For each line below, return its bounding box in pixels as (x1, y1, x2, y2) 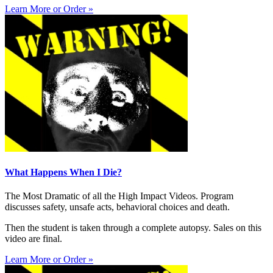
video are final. (5, 233, 62, 244)
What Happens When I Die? (5, 167, 122, 177)
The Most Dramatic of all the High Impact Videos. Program (5, 191, 233, 202)
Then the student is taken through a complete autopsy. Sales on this (5, 222, 261, 233)
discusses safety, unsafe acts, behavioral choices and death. (5, 202, 230, 213)
